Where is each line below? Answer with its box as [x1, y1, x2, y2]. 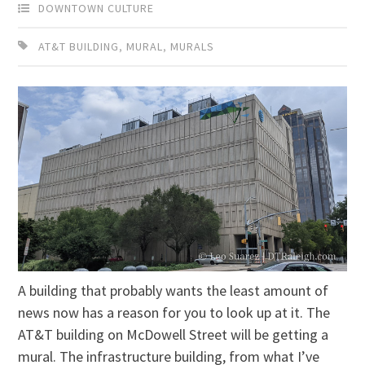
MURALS [170, 39, 215, 55]
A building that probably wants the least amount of [18, 281, 329, 301]
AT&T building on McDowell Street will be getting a [18, 325, 329, 345]
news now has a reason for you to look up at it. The [18, 303, 331, 323]
